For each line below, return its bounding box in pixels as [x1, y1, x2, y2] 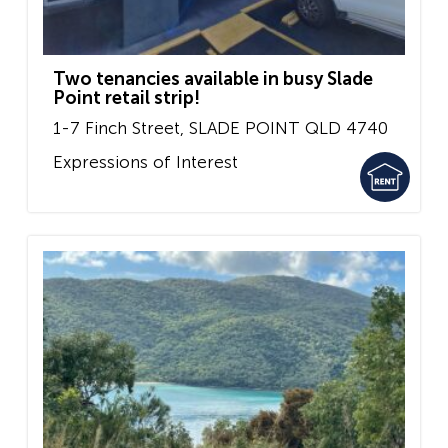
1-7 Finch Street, [53, 118, 184, 139]
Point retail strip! [53, 87, 200, 110]
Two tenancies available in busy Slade [53, 68, 373, 91]
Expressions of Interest [53, 151, 238, 172]
